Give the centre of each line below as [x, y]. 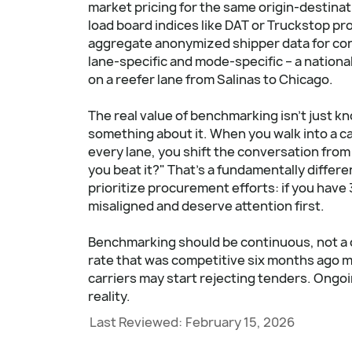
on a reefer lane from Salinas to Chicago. [211, 79]
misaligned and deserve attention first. [206, 205]
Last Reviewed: [136, 322]
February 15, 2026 [240, 322]
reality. [109, 296]
